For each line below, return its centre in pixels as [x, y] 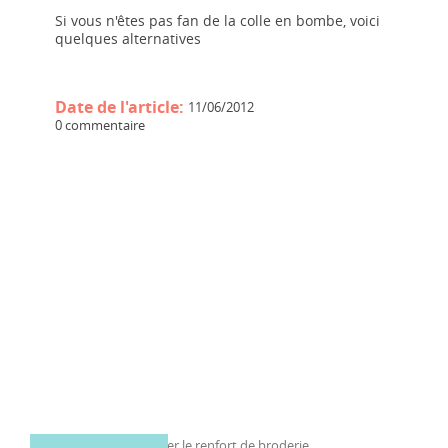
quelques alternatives [128, 38]
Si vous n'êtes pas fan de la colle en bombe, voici [217, 20]
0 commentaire [100, 124]
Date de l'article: [121, 106]
